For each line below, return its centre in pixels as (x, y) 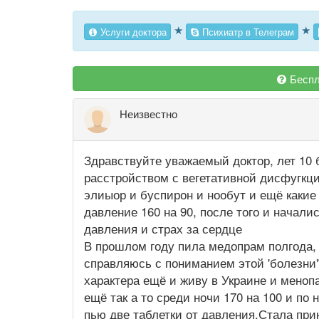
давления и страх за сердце (163, 229)
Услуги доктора (132, 31)
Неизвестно (148, 114)
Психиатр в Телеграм (247, 31)
